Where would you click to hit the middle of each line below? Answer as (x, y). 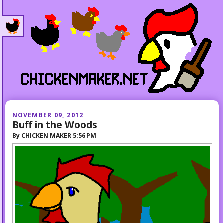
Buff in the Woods (55, 124)
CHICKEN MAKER (46, 135)
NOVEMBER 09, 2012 (48, 115)
